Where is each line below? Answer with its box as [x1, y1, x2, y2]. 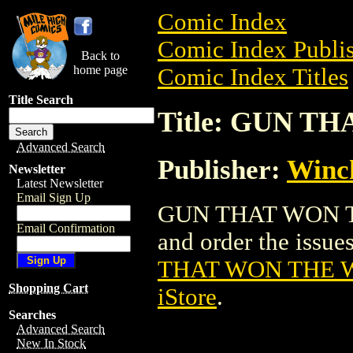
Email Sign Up [17, 191, 91, 204]
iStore [158, 283, 217, 310]
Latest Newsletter [17, 176, 103, 190]
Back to [81, 49, 120, 62]
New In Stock [17, 336, 86, 350]
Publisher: [158, 154, 287, 184]
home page [73, 63, 128, 76]
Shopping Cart [9, 281, 88, 295]
